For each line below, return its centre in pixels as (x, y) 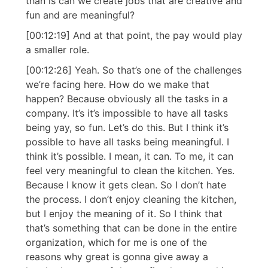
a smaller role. (57, 50)
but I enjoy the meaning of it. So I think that (124, 214)
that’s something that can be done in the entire (131, 228)
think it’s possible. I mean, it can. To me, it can (130, 156)
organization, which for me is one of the (116, 243)
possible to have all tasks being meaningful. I (127, 142)
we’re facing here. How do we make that (118, 85)
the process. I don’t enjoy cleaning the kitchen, (131, 200)
